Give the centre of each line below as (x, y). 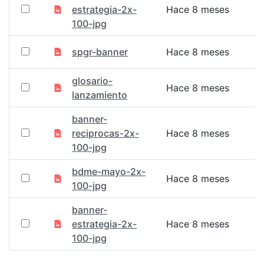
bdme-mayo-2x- (109, 171)
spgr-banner (100, 52)
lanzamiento (100, 95)
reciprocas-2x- (105, 133)
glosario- (92, 81)
